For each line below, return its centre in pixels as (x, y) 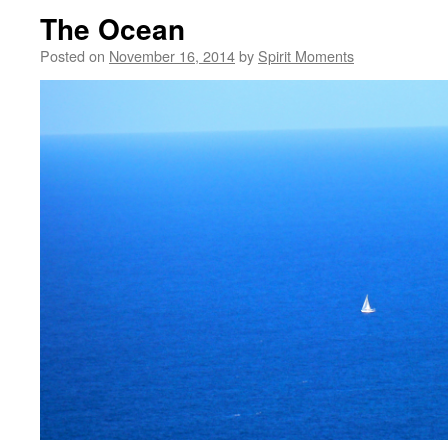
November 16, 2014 (172, 55)
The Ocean (112, 28)
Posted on (72, 55)
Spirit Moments (306, 55)
